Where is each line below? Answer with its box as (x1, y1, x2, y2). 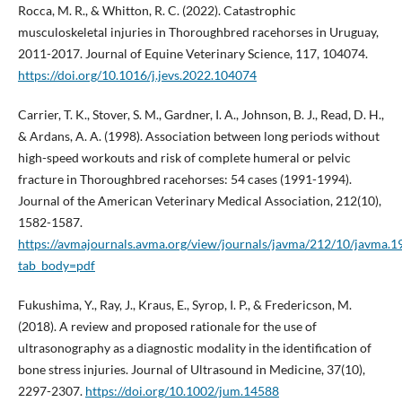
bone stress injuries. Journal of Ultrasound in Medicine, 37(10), (17, 361, 365, 377)
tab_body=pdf (17, 257, 95, 273)
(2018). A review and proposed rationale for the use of (17, 318, 317, 334)
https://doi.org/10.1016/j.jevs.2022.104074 (17, 66, 257, 83)
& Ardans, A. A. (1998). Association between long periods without (17, 127, 380, 144)
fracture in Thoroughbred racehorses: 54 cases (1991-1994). (17, 170, 352, 187)
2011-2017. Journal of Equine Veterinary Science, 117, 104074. (17, 45, 368, 61)
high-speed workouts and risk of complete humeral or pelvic (17, 149, 351, 165)
